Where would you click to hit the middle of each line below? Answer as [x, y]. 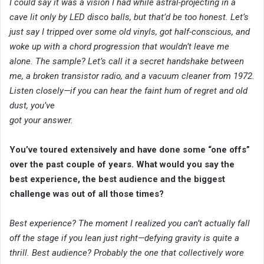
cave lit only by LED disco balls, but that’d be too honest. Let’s [129, 17]
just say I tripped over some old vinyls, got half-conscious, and [130, 32]
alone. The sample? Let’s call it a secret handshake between [127, 61]
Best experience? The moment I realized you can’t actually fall [130, 223]
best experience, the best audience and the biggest [117, 179]
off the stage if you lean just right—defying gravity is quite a [124, 238]
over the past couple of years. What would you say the [122, 164]
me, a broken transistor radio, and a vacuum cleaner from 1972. [132, 76]
